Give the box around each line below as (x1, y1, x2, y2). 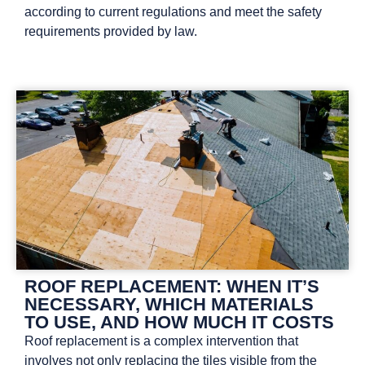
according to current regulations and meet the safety (24, 4, 322, 19)
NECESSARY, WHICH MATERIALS (24, 293, 314, 314)
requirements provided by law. (24, 24, 197, 38)
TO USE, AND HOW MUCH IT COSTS (24, 311, 334, 332)
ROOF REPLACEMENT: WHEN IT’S (24, 275, 319, 297)
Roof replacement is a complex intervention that (24, 333, 298, 348)
